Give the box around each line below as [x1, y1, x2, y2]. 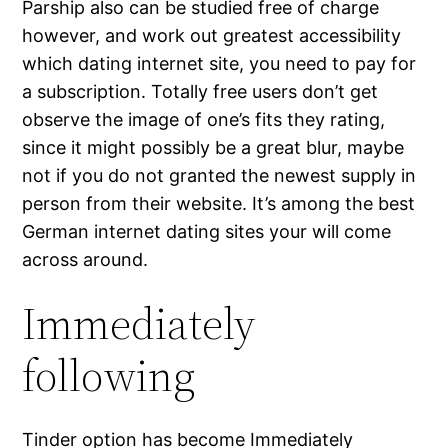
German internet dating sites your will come [22, 221, 392, 243]
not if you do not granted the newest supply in [22, 165, 417, 187]
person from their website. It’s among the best [22, 193, 416, 215]
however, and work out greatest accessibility [22, 25, 402, 47]
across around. [22, 249, 149, 271]
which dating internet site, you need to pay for [22, 53, 417, 75]
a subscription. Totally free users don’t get [22, 81, 379, 103]
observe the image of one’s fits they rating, [22, 109, 386, 131]
